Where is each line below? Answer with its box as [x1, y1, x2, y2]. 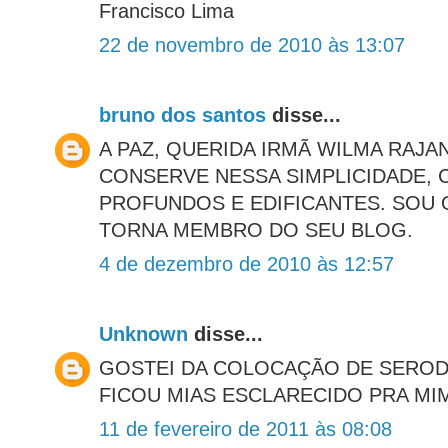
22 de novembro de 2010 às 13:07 [99, 34, 405, 57]
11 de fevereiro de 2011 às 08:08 [99, 418, 392, 441]
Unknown [99, 323, 188, 346]
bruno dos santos [99, 104, 266, 127]
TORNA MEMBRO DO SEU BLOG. [99, 219, 413, 242]
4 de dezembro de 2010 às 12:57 [99, 253, 394, 276]
